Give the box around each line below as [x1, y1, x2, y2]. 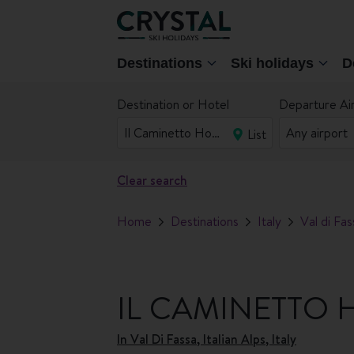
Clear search [117, 171, 187, 189]
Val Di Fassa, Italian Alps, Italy [130, 330, 296, 348]
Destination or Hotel [117, 96, 229, 113]
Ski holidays [231, 55, 314, 71]
